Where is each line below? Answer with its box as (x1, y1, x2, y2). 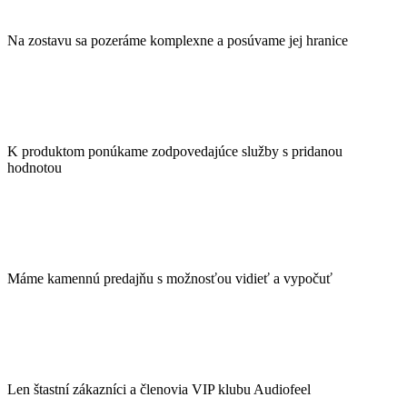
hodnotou (7, 159, 62, 175)
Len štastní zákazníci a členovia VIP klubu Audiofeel (7, 381, 311, 397)
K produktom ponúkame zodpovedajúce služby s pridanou (7, 143, 342, 159)
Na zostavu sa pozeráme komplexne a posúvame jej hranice (7, 32, 348, 48)
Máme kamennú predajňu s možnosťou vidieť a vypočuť (7, 270, 333, 286)
